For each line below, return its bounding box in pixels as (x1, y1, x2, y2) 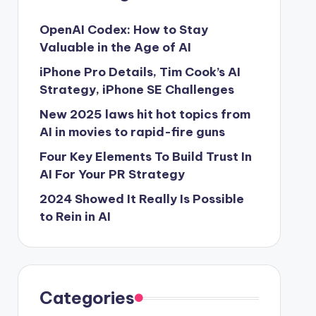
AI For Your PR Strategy (39, 166, 185, 182)
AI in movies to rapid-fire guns (39, 124, 225, 140)
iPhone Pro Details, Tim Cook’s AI (39, 64, 241, 80)
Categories (39, 287, 135, 308)
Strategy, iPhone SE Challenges (39, 82, 234, 97)
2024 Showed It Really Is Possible (39, 191, 244, 207)
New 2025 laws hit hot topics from (39, 107, 250, 122)
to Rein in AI (39, 209, 111, 224)
